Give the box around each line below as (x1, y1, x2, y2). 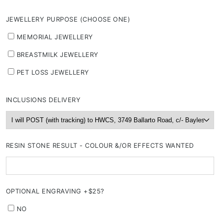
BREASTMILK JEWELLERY (17, 51, 99, 59)
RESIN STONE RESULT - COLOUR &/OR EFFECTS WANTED (6, 141, 194, 150)
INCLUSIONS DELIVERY (6, 96, 81, 104)
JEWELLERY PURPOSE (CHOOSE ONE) (6, 15, 131, 24)
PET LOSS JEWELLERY (17, 68, 89, 77)
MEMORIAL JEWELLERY (17, 33, 93, 41)
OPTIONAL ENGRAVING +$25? (6, 187, 105, 195)
